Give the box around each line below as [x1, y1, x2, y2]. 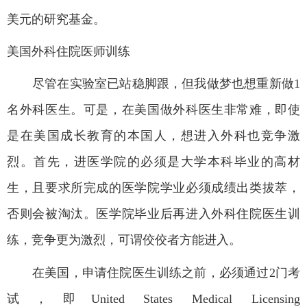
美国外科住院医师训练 [7, 44, 130, 58]
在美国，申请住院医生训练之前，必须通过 [32, 265, 269, 280]
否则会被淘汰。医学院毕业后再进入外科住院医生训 [7, 206, 300, 221]
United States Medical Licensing [90, 291, 300, 306]
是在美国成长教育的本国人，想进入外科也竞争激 [7, 128, 300, 143]
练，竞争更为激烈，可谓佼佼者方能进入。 [7, 232, 241, 247]
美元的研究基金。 [7, 12, 106, 26]
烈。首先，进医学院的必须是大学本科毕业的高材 [7, 154, 300, 169]
